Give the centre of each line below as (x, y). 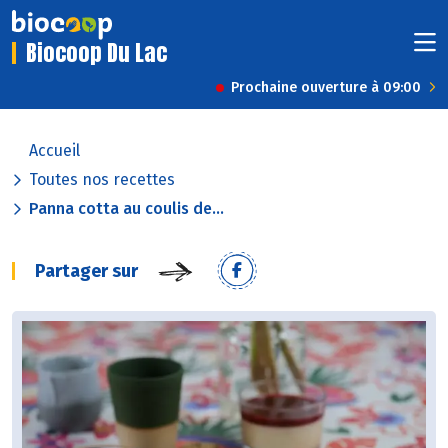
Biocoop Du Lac (96, 53)
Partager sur (86, 271)
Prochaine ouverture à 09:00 (326, 88)
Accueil (54, 151)
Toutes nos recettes (102, 180)
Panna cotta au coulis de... (126, 209)
